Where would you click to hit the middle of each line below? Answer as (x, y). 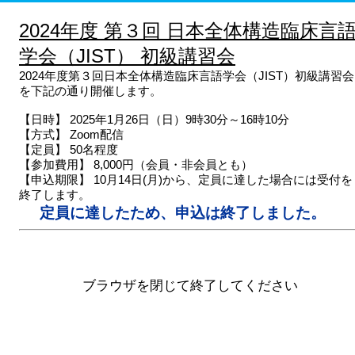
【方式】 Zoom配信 (71, 134)
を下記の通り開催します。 (90, 91)
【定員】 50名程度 (69, 149)
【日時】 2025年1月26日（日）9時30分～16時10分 (154, 119)
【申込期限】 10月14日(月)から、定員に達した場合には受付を (186, 179)
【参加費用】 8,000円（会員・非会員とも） (136, 164)
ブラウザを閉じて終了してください (190, 285)
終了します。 (55, 195)
